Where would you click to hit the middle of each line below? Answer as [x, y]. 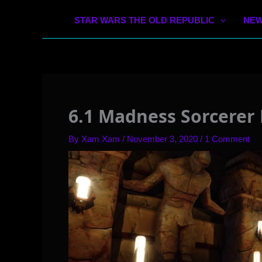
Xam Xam [102, 139]
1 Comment [227, 139]
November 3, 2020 [163, 139]
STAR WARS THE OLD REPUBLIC [144, 20]
